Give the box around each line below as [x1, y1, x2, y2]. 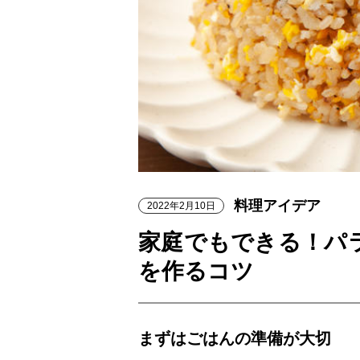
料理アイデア [234, 198, 321, 215]
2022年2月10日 [147, 200, 215, 212]
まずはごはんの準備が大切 [138, 329, 331, 348]
